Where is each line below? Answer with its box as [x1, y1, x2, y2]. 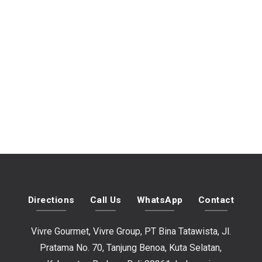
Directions [27, 194, 75, 205]
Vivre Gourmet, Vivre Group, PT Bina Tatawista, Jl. [30, 226, 231, 237]
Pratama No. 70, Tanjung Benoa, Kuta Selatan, [40, 242, 222, 254]
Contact [198, 194, 235, 205]
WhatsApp [137, 194, 183, 205]
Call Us [89, 194, 122, 205]
